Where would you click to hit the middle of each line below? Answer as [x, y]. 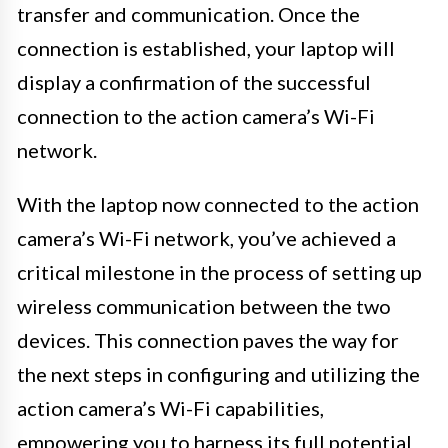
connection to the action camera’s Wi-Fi [196, 115]
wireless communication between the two [204, 305]
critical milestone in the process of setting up [219, 271]
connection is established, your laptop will [206, 47]
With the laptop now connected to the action [218, 203]
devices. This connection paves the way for [208, 339]
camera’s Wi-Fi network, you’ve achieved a [206, 237]
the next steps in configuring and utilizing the [218, 373]
